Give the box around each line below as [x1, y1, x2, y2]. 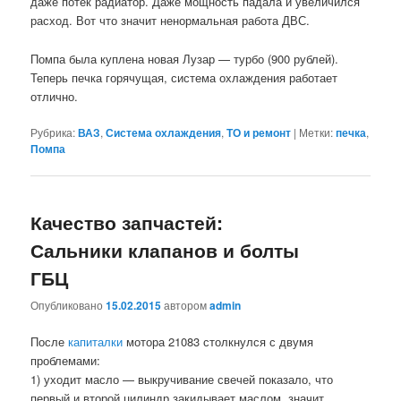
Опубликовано [30, 297, 107, 313]
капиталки [68, 333, 124, 351]
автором [164, 297, 210, 313]
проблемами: [30, 352, 101, 370]
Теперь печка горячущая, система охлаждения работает [30, 68, 338, 86]
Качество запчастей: [30, 208, 224, 235]
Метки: [299, 124, 334, 140]
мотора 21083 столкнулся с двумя [123, 333, 314, 351]
